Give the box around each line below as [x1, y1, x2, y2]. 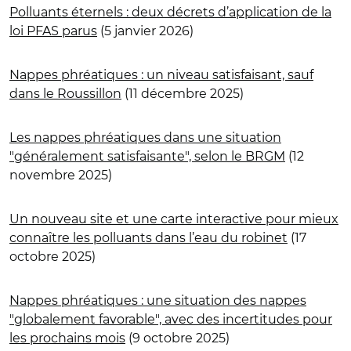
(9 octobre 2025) [125, 330, 230, 346]
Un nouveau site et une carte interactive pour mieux [9, 211, 338, 226]
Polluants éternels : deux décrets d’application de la [9, 4, 331, 20]
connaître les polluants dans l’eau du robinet [9, 230, 288, 245]
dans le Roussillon [9, 85, 121, 101]
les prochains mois [9, 330, 125, 346]
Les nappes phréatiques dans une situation [9, 129, 281, 145]
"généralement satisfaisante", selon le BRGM [9, 148, 285, 164]
